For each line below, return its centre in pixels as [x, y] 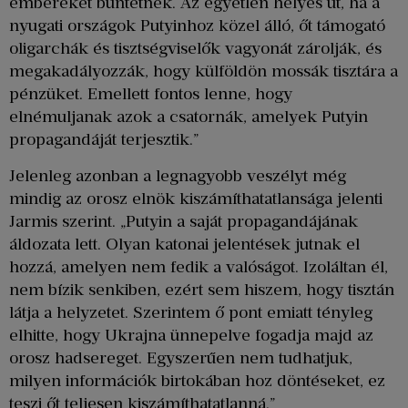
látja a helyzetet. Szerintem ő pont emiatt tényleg [191, 312]
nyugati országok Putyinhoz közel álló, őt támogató [197, 26]
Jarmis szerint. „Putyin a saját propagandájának [184, 221]
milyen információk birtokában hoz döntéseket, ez [197, 380]
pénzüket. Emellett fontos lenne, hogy [151, 94]
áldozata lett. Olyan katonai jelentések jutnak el [184, 244]
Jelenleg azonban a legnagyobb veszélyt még [178, 175]
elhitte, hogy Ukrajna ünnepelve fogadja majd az [191, 335]
